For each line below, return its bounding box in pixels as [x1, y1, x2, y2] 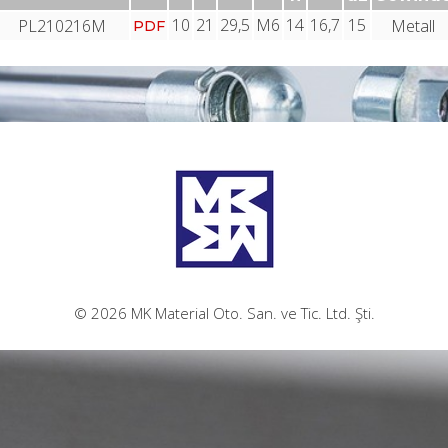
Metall [391, 15, 435, 37]
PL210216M [17, 15, 106, 37]
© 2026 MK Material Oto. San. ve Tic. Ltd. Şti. [73, 303, 375, 323]
